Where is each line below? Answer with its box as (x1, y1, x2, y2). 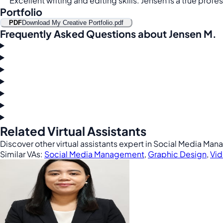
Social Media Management (44, 149, 144, 159)
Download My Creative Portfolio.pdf (22, 19, 123, 26)
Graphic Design (148, 149, 207, 159)
